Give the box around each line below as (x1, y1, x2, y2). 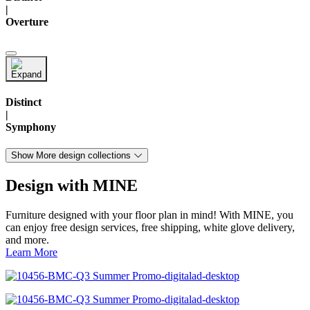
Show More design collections (11, 150, 131, 161)
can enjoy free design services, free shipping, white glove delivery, (6, 221, 295, 233)
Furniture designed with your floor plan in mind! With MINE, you (6, 208, 219, 221)
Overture (6, 16, 48, 28)
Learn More (6, 246, 57, 258)
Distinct (6, 95, 42, 108)
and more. (6, 233, 49, 246)
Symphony (6, 120, 56, 133)
